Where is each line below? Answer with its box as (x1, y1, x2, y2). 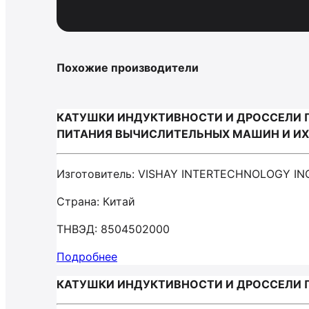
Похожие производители (57, 61, 199, 74)
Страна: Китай (57, 195, 135, 208)
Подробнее (57, 250, 117, 263)
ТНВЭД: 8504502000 (57, 222, 170, 236)
